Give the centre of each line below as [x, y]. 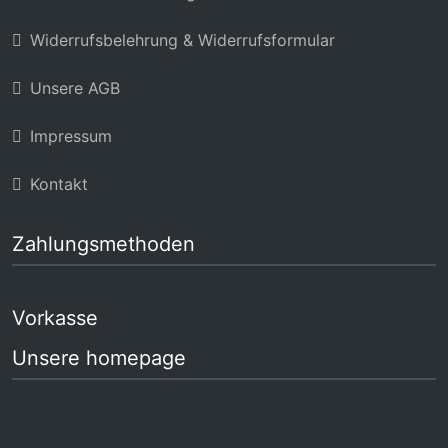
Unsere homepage [99, 357]
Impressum [71, 135]
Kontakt [59, 183]
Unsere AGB [75, 87]
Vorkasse [55, 317]
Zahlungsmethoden [103, 243]
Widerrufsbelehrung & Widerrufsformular [182, 39]
